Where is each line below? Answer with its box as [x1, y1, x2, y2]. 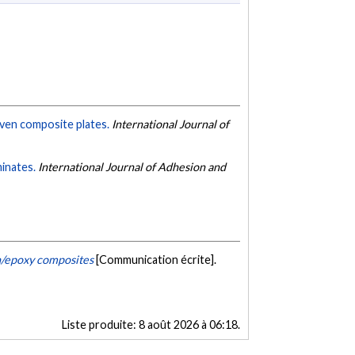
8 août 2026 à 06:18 [138, 318, 238, 332]
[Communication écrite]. [96, 253, 217, 267]
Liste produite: [61, 318, 139, 332]
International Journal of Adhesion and [38, 159, 227, 174]
